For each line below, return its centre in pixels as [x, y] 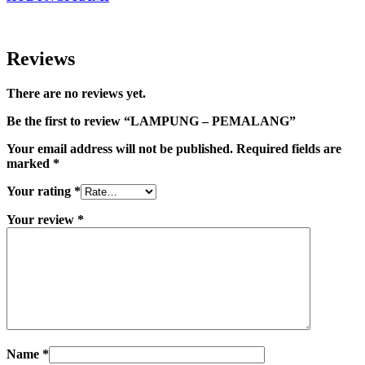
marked [30, 164]
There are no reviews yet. [76, 94]
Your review [42, 220]
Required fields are [289, 149]
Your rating [40, 191]
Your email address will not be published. [120, 149]
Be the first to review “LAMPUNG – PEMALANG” [151, 121]
